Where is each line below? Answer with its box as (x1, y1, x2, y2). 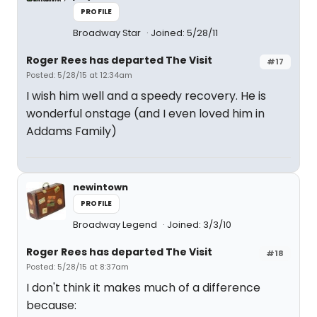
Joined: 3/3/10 (167, 218, 231, 231)
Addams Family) (26, 123, 117, 139)
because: (26, 297, 76, 313)
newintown (73, 180, 128, 194)
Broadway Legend (73, 218, 159, 231)
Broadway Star (73, 26, 143, 40)
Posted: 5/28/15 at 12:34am (26, 69, 132, 81)
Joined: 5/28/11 (151, 26, 218, 40)
